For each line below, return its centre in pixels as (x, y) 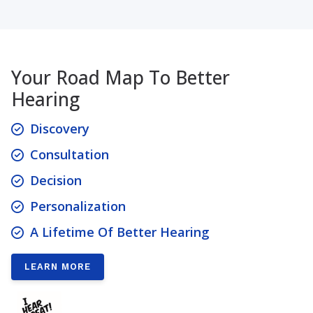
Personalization (78, 206)
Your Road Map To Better (121, 77)
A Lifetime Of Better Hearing (120, 232)
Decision (56, 180)
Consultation (70, 154)
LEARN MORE (58, 266)
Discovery (60, 128)
